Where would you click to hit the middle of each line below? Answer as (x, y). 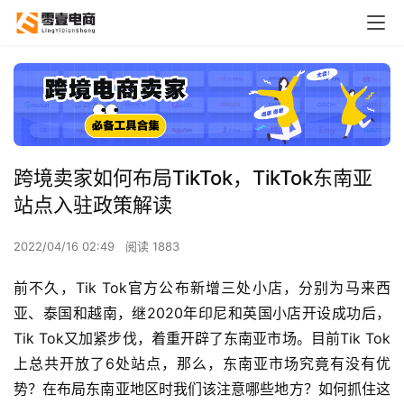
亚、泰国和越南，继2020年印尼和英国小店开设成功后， (202, 312)
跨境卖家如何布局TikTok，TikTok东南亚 (193, 177)
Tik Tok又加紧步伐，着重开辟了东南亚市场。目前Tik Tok (202, 338)
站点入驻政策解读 (93, 204)
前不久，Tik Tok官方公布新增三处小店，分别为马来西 (202, 287)
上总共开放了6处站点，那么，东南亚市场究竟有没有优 (202, 363)
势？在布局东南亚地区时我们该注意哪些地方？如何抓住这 (202, 388)
